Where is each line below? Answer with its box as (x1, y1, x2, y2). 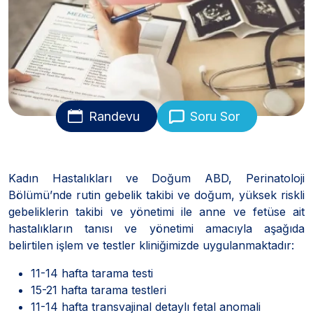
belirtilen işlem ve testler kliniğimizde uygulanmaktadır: (8, 238, 294, 252)
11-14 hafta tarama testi (31, 265, 153, 280)
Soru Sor (190, 108, 240, 124)
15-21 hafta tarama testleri (31, 282, 166, 297)
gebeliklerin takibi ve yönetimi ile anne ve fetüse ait (8, 204, 305, 219)
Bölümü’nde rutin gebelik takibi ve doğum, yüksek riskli (8, 187, 305, 202)
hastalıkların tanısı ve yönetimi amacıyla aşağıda (8, 221, 305, 235)
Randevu (89, 108, 140, 124)
